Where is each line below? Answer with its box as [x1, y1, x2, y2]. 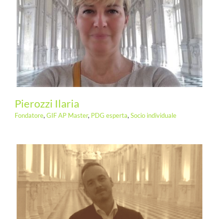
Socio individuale [130, 111, 176, 119]
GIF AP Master [46, 111, 88, 119]
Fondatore [14, 111, 44, 119]
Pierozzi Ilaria [14, 96, 79, 110]
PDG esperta [90, 111, 128, 119]
